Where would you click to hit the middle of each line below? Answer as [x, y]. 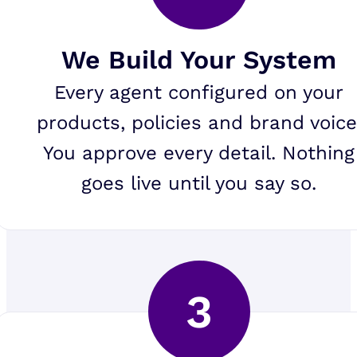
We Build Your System [199, 60]
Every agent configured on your [199, 93]
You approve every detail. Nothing [199, 153]
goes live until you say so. [199, 184]
